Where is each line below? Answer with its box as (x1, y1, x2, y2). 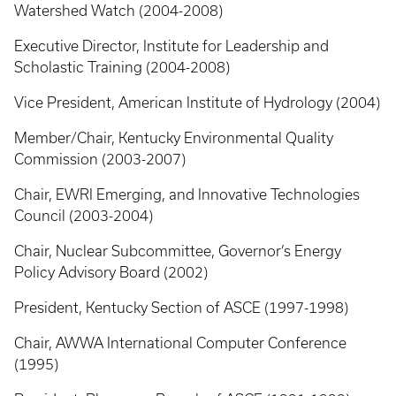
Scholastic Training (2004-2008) (14, 59, 230, 75)
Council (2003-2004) (14, 208, 153, 224)
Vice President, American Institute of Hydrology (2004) (14, 95, 380, 110)
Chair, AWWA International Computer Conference (14, 335, 346, 351)
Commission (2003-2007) (14, 151, 186, 167)
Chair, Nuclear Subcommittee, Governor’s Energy (14, 243, 341, 259)
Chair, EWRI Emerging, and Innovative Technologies (14, 187, 360, 202)
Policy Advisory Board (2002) (14, 264, 208, 280)
